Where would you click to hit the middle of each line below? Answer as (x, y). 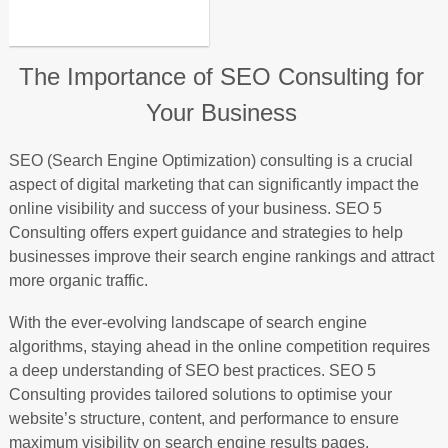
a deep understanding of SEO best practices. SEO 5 (192, 370)
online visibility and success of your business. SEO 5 (195, 208)
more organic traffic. (78, 280)
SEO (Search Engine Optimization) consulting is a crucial (210, 160)
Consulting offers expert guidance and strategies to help (205, 232)
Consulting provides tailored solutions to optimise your (200, 394)
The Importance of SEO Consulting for (222, 76)
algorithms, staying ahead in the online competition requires (219, 346)
